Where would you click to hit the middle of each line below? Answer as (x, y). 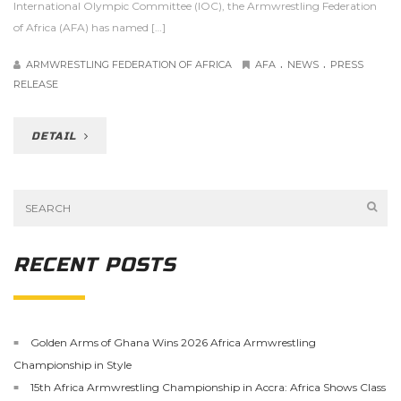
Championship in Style (73, 364)
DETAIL (56, 136)
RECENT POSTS (95, 265)
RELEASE (36, 84)
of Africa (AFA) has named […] (90, 27)
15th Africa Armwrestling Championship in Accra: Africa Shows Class (208, 387)
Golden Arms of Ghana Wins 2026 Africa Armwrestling (173, 342)
